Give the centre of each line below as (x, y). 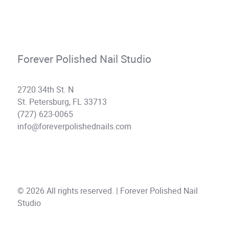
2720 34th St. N (45, 90)
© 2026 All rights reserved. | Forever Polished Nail (108, 191)
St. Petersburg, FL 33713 (62, 102)
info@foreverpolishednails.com (74, 127)
